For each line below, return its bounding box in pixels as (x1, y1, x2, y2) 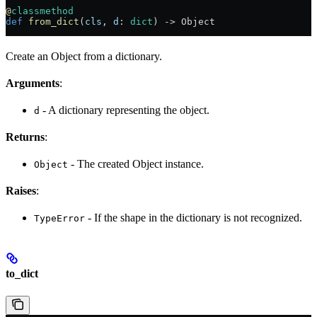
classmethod (11, 6, 74, 17)
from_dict (23, 16, 79, 28)
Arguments (6, 77, 59, 90)
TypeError (34, 213, 85, 224)
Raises (6, 185, 36, 197)
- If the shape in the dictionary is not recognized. (85, 212, 302, 224)
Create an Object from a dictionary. (6, 50, 162, 63)
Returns (6, 131, 45, 144)
